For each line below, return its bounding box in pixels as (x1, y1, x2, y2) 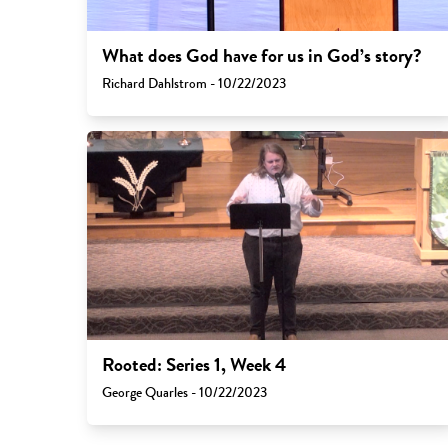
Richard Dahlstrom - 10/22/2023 (101, 73, 286, 95)
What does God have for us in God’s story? (101, 42, 422, 71)
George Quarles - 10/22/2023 (101, 381, 267, 403)
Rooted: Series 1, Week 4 (101, 350, 286, 379)
